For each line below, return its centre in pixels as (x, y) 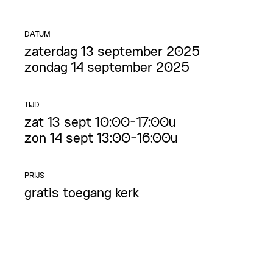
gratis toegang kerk (82, 194)
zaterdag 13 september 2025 (112, 52)
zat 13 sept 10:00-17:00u (100, 123)
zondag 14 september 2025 (107, 68)
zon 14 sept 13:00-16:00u (101, 139)
